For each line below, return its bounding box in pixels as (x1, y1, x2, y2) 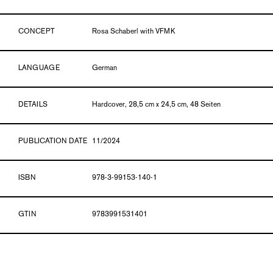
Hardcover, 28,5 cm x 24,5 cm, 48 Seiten (92, 101, 221, 108)
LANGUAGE (18, 65, 60, 72)
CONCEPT (18, 28, 55, 35)
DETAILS (18, 101, 48, 108)
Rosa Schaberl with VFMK (92, 28, 176, 35)
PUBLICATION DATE (18, 138, 87, 145)
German (92, 65, 118, 72)
